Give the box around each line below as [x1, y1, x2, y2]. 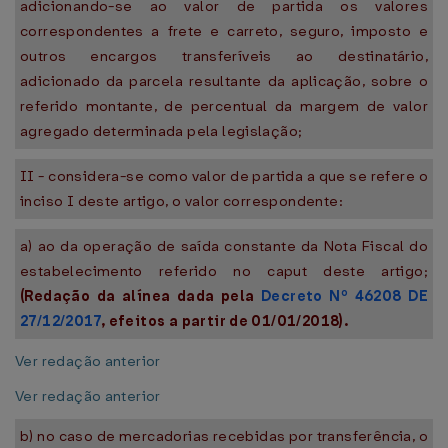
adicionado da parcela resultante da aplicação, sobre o [20, 71, 428, 91]
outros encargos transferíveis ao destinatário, [20, 46, 428, 66]
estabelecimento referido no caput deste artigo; [20, 261, 428, 281]
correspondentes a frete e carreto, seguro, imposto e [20, 21, 428, 41]
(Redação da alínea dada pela [20, 286, 262, 306]
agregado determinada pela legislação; [20, 121, 303, 141]
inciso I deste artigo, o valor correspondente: [20, 191, 343, 211]
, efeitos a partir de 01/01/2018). [100, 311, 349, 331]
